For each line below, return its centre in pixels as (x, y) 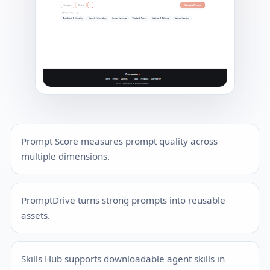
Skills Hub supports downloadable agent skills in (123, 259)
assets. (36, 215)
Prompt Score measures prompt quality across (120, 141)
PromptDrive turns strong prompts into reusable (124, 200)
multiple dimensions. (66, 156)
